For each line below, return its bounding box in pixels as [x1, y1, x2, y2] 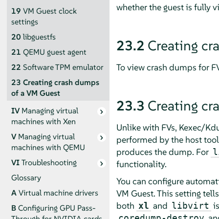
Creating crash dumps [22, 77, 99, 88]
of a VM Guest [11, 88, 60, 98]
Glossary [11, 173, 41, 183]
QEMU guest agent [22, 46, 87, 57]
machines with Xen [11, 116, 76, 127]
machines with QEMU [11, 142, 85, 153]
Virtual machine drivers [18, 188, 98, 198]
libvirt [171, 200, 209, 211]
